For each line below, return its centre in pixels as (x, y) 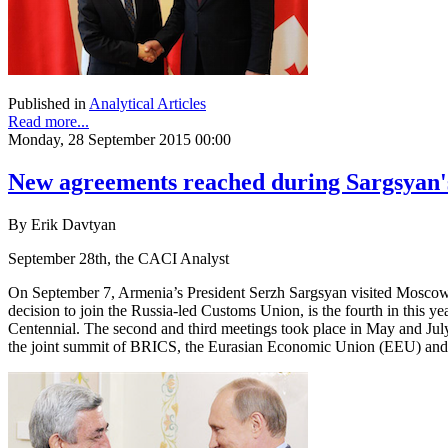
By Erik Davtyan (62, 225)
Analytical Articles (147, 104)
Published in (47, 104)
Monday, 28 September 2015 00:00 (119, 140)
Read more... (48, 122)
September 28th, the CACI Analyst (118, 259)
